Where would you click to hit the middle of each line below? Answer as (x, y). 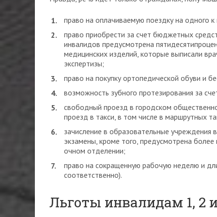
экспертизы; (84, 63)
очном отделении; (95, 151)
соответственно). (93, 175)
